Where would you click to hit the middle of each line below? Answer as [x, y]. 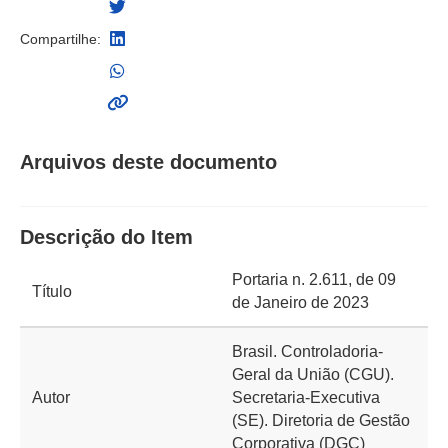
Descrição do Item [106, 237]
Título [52, 291]
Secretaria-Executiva [306, 397]
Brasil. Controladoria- [307, 351]
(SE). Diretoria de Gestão [321, 420]
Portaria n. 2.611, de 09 [314, 279]
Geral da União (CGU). [313, 374]
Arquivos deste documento [148, 162]
